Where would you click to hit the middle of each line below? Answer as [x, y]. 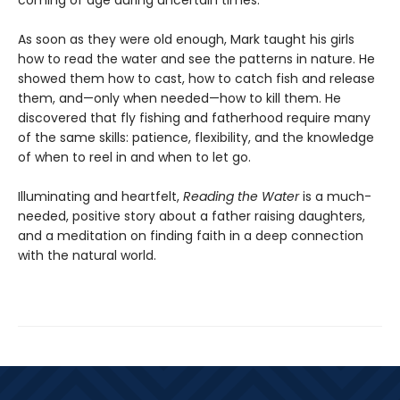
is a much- [337, 197]
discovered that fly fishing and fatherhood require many [194, 118]
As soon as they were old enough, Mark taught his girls [186, 40]
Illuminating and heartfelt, [100, 197]
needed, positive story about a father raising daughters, [192, 217]
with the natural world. [87, 256]
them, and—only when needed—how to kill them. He [179, 99]
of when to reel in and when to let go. [134, 158]
